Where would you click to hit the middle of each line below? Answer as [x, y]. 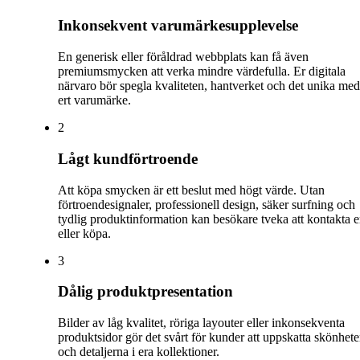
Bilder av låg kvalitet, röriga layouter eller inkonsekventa [201, 322]
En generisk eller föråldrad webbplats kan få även [183, 57]
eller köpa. [84, 233]
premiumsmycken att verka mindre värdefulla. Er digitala [202, 72]
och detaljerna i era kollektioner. [139, 351]
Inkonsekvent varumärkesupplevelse [178, 26]
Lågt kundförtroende [128, 158]
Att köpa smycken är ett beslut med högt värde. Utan [191, 190]
